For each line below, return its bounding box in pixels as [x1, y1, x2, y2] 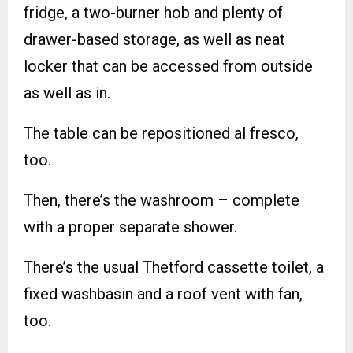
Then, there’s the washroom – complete [24, 191, 299, 210]
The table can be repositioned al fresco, [24, 124, 299, 143]
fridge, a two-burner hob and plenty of [24, 3, 283, 23]
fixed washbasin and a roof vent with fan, [24, 284, 303, 304]
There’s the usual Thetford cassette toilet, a [24, 258, 324, 277]
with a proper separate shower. [24, 217, 237, 237]
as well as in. [24, 84, 110, 103]
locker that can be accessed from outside [24, 57, 313, 76]
